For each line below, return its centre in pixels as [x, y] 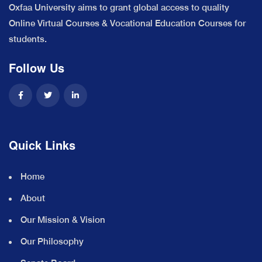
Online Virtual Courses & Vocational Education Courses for [127, 23]
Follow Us [37, 67]
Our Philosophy [52, 241]
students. [28, 39]
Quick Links [42, 144]
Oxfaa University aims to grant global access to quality [119, 7]
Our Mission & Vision [63, 219]
